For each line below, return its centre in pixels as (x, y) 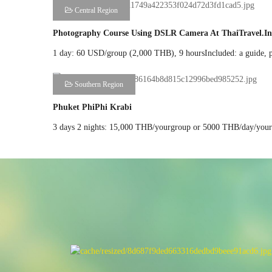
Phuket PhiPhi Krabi (92, 107)
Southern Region (98, 84)
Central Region (95, 10)
